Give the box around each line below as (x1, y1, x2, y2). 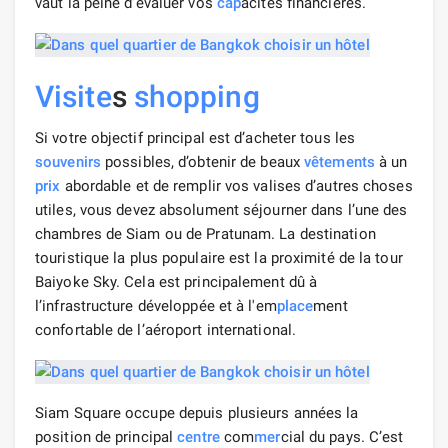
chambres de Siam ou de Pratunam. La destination (35, 224, 376, 243)
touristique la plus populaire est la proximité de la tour (35, 248, 403, 267)
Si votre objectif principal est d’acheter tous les (35, 128, 356, 147)
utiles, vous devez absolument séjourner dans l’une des (35, 200, 408, 219)
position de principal (35, 427, 178, 446)
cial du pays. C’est (280, 427, 404, 446)
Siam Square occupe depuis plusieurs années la (35, 403, 359, 422)
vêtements (304, 152, 375, 171)
